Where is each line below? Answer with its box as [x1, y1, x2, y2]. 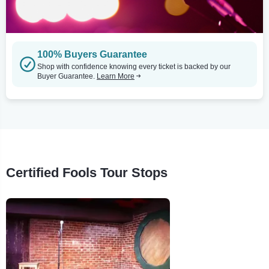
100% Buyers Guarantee [37, 49, 147, 59]
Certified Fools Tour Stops [6, 165, 168, 180]
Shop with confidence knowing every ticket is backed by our [37, 62, 231, 71]
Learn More [97, 71, 134, 80]
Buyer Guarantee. [37, 71, 97, 80]
